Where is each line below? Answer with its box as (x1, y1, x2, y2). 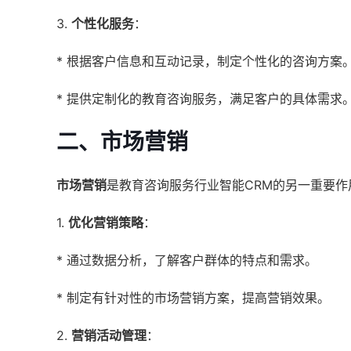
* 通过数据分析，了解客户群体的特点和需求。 (56, 252, 317, 268)
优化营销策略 (68, 215, 143, 230)
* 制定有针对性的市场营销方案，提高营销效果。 (56, 290, 330, 306)
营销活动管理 (71, 327, 147, 343)
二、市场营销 (56, 128, 188, 155)
